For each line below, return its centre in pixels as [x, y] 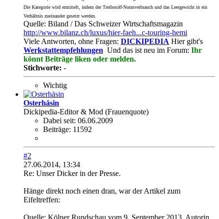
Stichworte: [43, 67]
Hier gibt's [186, 41]
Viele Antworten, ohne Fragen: [72, 41]
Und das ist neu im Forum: [148, 50]
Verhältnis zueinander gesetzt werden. [60, 16]
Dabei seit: [59, 120]
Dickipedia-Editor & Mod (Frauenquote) [86, 111]
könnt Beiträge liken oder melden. [80, 59]
